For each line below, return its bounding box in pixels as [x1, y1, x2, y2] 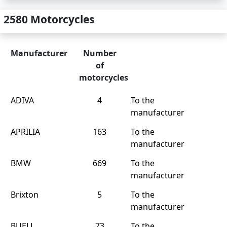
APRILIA [11, 126, 40, 137]
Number [83, 48, 117, 59]
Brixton [11, 189, 39, 200]
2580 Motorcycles [4, 12, 94, 26]
